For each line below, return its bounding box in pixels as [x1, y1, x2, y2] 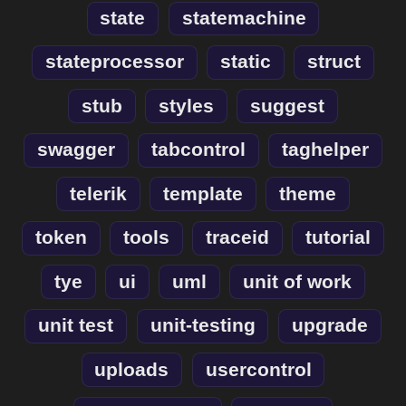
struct [307, 51, 362, 73]
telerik [69, 182, 127, 205]
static [220, 51, 271, 73]
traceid [206, 227, 270, 249]
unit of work [243, 270, 353, 293]
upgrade [291, 314, 368, 337]
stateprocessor [44, 51, 184, 73]
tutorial [305, 227, 372, 249]
